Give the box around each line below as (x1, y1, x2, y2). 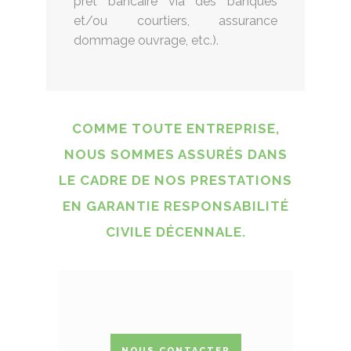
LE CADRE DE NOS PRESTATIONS (59, 172, 292, 188)
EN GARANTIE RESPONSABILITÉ (62, 197, 289, 214)
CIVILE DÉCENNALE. (105, 223, 246, 240)
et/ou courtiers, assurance (74, 13, 277, 28)
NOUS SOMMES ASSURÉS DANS (63, 146, 288, 162)
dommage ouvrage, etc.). (74, 32, 219, 48)
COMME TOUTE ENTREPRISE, (71, 120, 280, 136)
